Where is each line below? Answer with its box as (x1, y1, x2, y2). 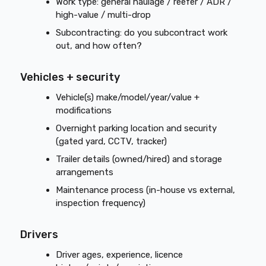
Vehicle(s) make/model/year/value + (56, 92, 200, 103)
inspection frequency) (56, 198, 146, 208)
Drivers (20, 228, 59, 241)
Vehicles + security (20, 71, 121, 84)
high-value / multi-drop (56, 9, 151, 20)
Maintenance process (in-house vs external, (56, 185, 236, 195)
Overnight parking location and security (56, 123, 217, 134)
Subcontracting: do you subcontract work (56, 27, 228, 38)
